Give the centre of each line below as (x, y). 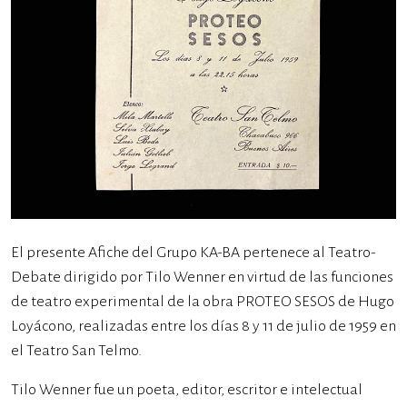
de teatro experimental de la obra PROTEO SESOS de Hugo (203, 302)
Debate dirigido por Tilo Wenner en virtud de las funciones (202, 277)
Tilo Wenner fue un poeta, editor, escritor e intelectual (187, 390)
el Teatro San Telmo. (76, 351)
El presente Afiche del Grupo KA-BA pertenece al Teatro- (194, 253)
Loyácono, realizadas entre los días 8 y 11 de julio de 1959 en (203, 326)
